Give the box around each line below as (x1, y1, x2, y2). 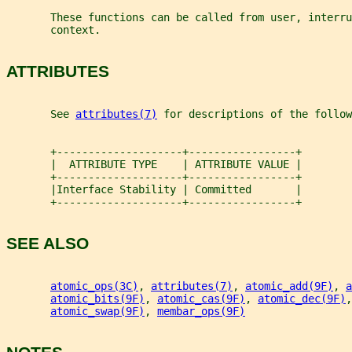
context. (6, 24, 101, 37)
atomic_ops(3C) (50, 279, 138, 292)
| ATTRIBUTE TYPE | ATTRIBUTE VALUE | (6, 157, 302, 170)
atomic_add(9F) (245, 279, 333, 292)
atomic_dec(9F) (258, 291, 346, 305)
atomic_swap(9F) (50, 304, 145, 317)
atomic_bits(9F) (50, 291, 145, 305)
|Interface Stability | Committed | (6, 182, 302, 196)
